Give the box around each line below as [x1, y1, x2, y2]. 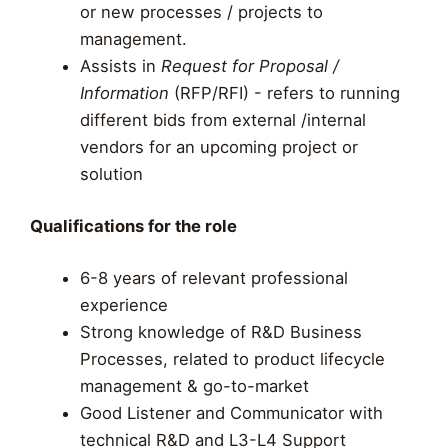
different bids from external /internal [79, 109, 366, 130]
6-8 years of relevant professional [79, 267, 348, 288]
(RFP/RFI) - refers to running [168, 82, 400, 103]
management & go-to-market [79, 375, 309, 396]
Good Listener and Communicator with [79, 402, 383, 423]
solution [79, 163, 143, 184]
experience [79, 294, 168, 315]
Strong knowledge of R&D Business [79, 321, 362, 342]
